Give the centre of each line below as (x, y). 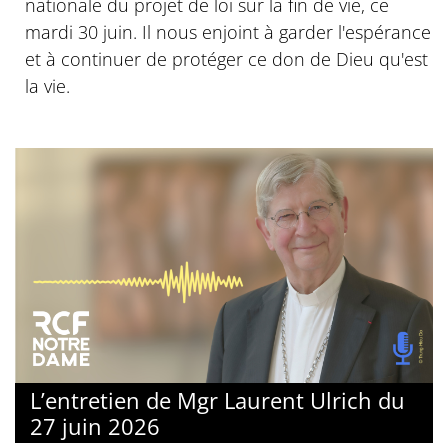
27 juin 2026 (95, 426)
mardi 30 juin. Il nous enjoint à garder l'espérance (228, 32)
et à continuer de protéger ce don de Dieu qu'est (226, 59)
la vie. (47, 86)
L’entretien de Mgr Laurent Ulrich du (217, 400)
